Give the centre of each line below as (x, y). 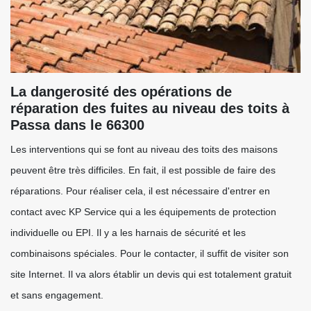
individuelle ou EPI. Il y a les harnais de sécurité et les (128, 233)
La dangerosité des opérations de (121, 92)
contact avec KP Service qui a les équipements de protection (143, 212)
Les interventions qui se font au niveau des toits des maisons (144, 149)
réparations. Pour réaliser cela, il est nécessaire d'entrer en (140, 191)
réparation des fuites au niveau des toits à (150, 108)
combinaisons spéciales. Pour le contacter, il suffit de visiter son (150, 253)
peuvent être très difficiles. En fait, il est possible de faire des (143, 170)
